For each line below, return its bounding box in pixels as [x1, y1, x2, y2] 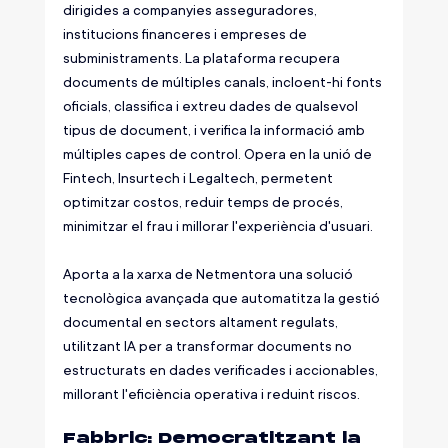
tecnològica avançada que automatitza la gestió [62, 290, 383, 306]
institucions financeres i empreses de [62, 26, 310, 42]
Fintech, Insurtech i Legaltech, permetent [62, 170, 336, 186]
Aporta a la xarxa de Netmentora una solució [62, 266, 356, 282]
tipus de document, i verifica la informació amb [62, 122, 368, 138]
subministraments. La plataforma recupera [62, 50, 343, 66]
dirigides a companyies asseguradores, [62, 2, 320, 18]
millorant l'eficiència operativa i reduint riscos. [62, 386, 360, 402]
